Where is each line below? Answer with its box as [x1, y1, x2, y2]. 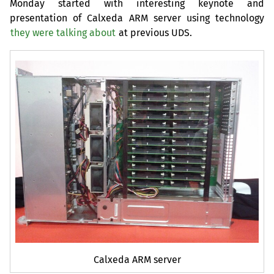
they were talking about [10, 26, 116, 39]
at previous [116, 26, 171, 39]
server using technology [147, 12, 264, 24]
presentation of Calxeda [10, 12, 129, 24]
